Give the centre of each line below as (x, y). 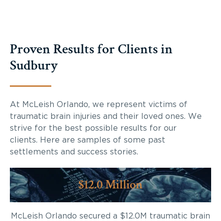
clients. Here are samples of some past (88, 140)
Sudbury (34, 65)
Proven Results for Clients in (91, 49)
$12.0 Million (110, 184)
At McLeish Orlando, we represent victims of (99, 104)
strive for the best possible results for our (93, 128)
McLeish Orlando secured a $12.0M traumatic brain (110, 216)
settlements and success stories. (74, 152)
